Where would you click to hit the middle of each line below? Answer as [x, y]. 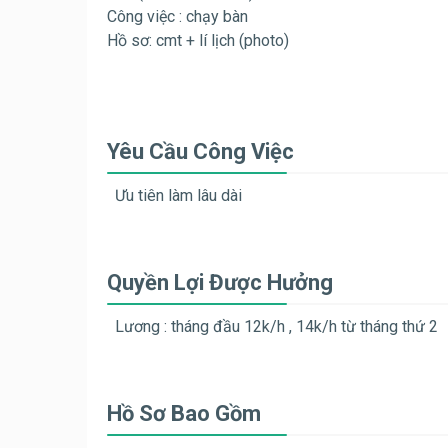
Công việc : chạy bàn [177, 17]
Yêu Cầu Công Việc [200, 152]
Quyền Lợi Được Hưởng [220, 283]
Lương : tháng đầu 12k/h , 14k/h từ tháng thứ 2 [276, 327]
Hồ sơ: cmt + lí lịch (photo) [198, 41]
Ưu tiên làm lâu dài [178, 196]
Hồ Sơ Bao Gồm [184, 414]
